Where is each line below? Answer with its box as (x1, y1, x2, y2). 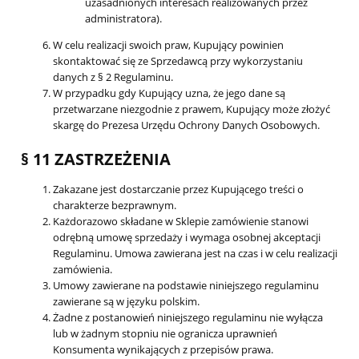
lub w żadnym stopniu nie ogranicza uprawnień (53, 325, 277, 341)
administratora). (85, 10, 162, 26)
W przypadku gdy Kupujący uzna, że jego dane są (53, 85, 285, 100)
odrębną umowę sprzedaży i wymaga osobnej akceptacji (53, 229, 321, 244)
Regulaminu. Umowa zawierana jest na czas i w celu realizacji (53, 245, 337, 260)
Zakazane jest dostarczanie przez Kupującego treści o (53, 181, 304, 196)
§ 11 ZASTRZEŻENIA (21, 148, 171, 171)
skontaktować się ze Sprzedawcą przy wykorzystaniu (53, 53, 303, 68)
